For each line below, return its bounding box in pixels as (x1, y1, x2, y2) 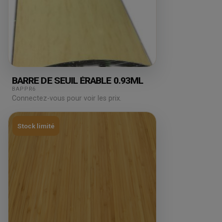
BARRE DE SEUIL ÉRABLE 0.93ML (12, 75, 144, 87)
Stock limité (17, 122, 55, 130)
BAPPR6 (12, 86, 36, 93)
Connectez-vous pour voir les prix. (12, 94, 121, 103)
